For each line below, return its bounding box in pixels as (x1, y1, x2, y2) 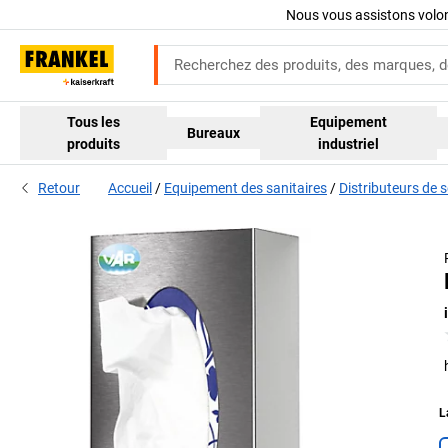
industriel (318, 135, 380, 152)
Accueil (108, 180, 152, 197)
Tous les (67, 113, 121, 130)
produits (67, 135, 121, 152)
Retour (38, 180, 80, 197)
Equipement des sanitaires (164, 180, 327, 197)
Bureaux (187, 124, 241, 141)
